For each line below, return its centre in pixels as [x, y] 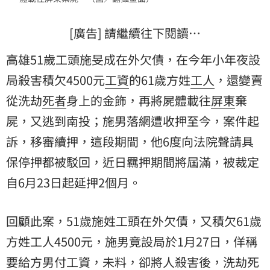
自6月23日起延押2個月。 [74, 183]
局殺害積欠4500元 [55, 80]
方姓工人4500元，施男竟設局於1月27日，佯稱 [132, 242]
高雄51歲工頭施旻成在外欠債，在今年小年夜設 [133, 60]
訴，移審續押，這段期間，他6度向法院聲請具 [130, 142]
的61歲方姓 [160, 80]
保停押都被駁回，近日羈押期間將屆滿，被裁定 [133, 162]
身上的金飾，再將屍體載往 [139, 101]
